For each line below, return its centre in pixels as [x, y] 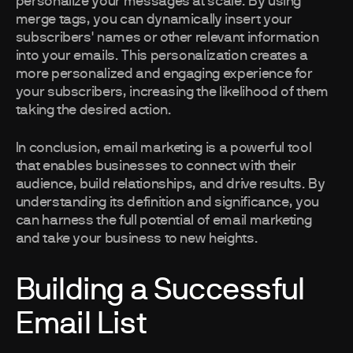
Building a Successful [160, 291]
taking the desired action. [93, 111]
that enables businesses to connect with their [156, 167]
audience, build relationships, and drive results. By [170, 185]
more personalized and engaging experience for [164, 74]
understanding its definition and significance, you [167, 203]
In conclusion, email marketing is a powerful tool [163, 149]
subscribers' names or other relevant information [167, 38]
